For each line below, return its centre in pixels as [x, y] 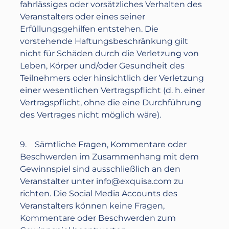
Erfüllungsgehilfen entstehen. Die [89, 29]
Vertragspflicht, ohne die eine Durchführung [111, 102]
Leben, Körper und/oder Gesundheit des [102, 66]
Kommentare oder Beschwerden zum [98, 218]
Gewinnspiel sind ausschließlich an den [100, 169]
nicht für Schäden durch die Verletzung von [110, 53]
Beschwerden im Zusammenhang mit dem [110, 157]
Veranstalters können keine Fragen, [93, 206]
